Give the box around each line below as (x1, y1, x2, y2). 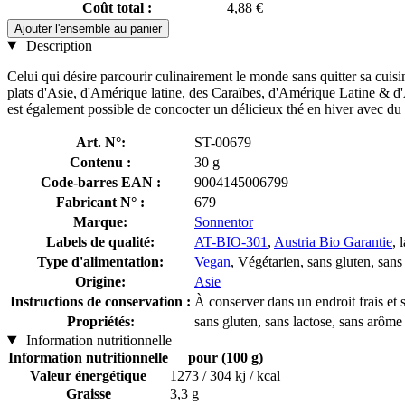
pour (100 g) (187, 349, 263, 365)
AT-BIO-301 (194, 233, 268, 250)
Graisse (65, 385, 111, 401)
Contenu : (70, 154, 131, 170)
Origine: (75, 273, 126, 289)
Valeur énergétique (30, 367, 146, 383)
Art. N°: (75, 134, 126, 150)
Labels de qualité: (46, 233, 155, 250)
